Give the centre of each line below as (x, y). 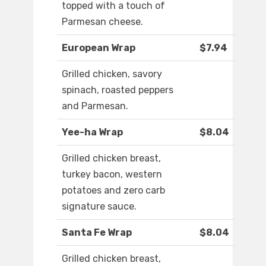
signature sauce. (99, 207)
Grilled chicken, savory (112, 74)
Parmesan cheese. (102, 22)
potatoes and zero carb (113, 191)
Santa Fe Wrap (97, 233)
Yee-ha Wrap (92, 132)
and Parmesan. (95, 106)
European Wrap (99, 48)
